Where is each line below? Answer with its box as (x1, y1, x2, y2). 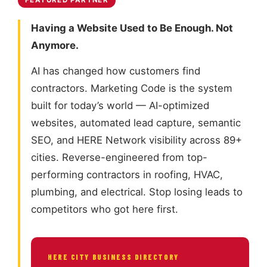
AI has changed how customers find (31, 65, 200, 77)
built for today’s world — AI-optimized (31, 100, 209, 112)
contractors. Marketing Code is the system (31, 82, 232, 95)
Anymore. (31, 39, 79, 51)
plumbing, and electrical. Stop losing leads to (31, 186, 243, 198)
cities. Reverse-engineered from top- (31, 151, 207, 164)
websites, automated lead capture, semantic (31, 117, 241, 129)
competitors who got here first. (31, 203, 178, 216)
